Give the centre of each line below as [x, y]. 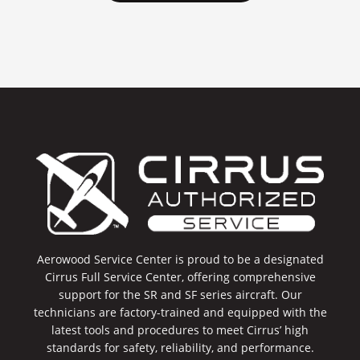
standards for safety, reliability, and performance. [180, 348]
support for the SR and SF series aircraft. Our [180, 295]
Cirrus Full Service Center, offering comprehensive [180, 277]
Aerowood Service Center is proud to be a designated [180, 260]
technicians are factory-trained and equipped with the [180, 313]
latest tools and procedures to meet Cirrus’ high [180, 330]
